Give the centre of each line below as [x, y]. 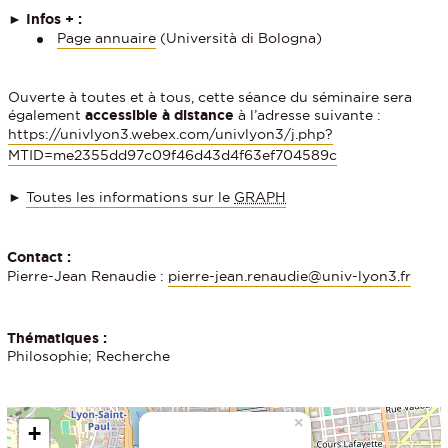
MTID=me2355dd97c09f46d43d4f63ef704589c [173, 154]
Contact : [39, 256]
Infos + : [52, 18]
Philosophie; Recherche [88, 355]
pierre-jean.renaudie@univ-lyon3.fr [289, 275]
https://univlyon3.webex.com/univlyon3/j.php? [171, 133]
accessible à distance [160, 114]
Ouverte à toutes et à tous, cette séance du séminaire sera [210, 96]
